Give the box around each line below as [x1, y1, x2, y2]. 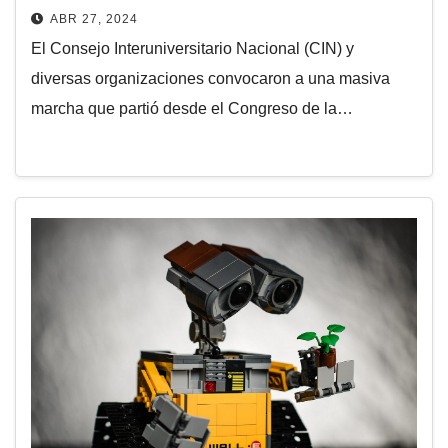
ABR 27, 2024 [50, 12, 138, 27]
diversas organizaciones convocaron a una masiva [31, 70, 390, 88]
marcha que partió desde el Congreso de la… [31, 100, 353, 118]
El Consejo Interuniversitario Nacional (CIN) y [31, 40, 354, 58]
